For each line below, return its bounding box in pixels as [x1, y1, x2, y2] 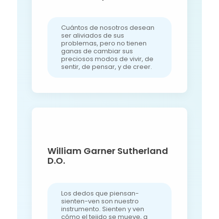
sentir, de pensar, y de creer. [61, 62, 152, 71]
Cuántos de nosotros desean [61, 22, 154, 32]
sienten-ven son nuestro [61, 197, 139, 206]
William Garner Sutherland [47, 145, 168, 157]
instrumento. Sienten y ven [61, 204, 144, 214]
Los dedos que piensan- [61, 189, 139, 198]
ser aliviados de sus [61, 30, 124, 40]
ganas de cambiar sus [61, 46, 133, 56]
